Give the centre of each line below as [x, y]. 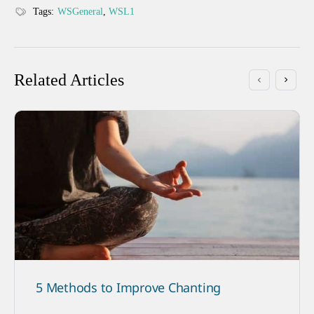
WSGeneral [80, 11]
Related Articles [69, 80]
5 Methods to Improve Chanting [129, 288]
